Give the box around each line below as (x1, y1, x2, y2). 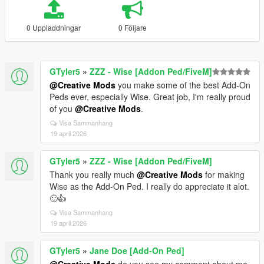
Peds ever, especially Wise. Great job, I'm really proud (49, 91, 250, 103)
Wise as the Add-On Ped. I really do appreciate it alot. (49, 180, 249, 192)
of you (49, 103, 75, 114)
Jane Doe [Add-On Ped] (90, 245, 184, 256)
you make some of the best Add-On (115, 79, 250, 91)
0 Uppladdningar (27, 22, 81, 32)
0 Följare (118, 22, 147, 32)
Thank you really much (49, 169, 137, 180)
